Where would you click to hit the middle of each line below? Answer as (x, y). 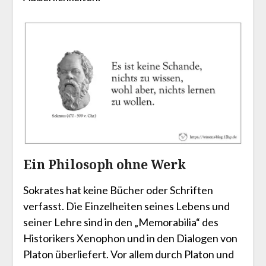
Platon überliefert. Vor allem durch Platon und (128, 254)
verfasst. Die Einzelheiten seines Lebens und (126, 206)
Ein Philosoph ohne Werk (104, 165)
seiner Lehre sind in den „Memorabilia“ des (121, 222)
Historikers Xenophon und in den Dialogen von (130, 238)
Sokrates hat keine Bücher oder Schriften (118, 190)
